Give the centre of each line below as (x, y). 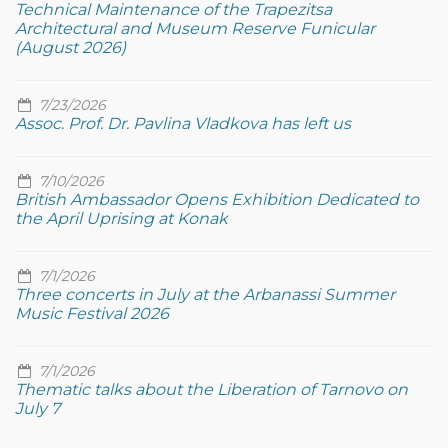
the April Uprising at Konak (121, 218)
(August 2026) (70, 47)
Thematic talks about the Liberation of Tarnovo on (211, 389)
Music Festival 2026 (92, 313)
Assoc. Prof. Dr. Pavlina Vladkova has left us (183, 123)
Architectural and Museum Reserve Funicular (195, 28)
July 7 (37, 408)
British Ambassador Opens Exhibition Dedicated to (217, 199)
